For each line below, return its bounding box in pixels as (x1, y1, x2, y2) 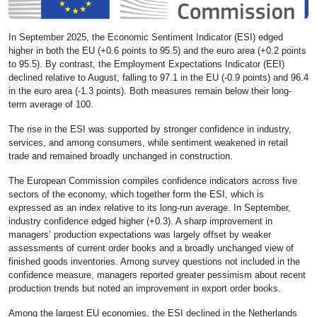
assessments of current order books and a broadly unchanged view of (8, 243, 294, 254)
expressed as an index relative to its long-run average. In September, (8, 202, 291, 214)
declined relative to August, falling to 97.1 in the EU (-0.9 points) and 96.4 (8, 72, 309, 83)
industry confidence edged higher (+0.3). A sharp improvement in (8, 216, 272, 227)
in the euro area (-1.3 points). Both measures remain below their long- (8, 86, 292, 97)
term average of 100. (8, 99, 93, 110)
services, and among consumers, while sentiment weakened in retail (8, 137, 288, 149)
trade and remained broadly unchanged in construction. (8, 151, 233, 162)
